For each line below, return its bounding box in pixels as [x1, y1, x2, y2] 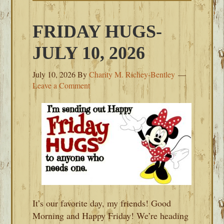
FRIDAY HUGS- [32, 21, 162, 41]
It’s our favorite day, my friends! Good [32, 197, 171, 209]
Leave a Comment [32, 80, 90, 90]
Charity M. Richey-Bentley [89, 69, 175, 79]
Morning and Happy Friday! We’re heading [32, 209, 189, 221]
